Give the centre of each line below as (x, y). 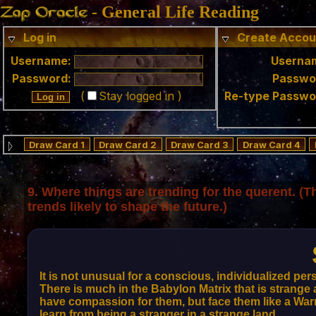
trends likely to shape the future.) (127, 207)
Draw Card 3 (199, 145)
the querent (257, 192)
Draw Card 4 (271, 145)
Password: (42, 78)
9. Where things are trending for (125, 192)
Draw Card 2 (128, 145)
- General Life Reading (175, 12)
